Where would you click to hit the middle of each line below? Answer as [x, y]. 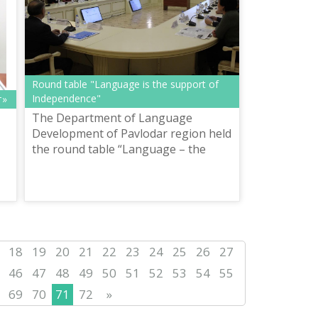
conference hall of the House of [116, 181]
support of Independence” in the [119, 165]
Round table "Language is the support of [125, 84]
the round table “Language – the [119, 149]
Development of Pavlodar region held [132, 134]
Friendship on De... [81, 196]
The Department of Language [112, 118]
